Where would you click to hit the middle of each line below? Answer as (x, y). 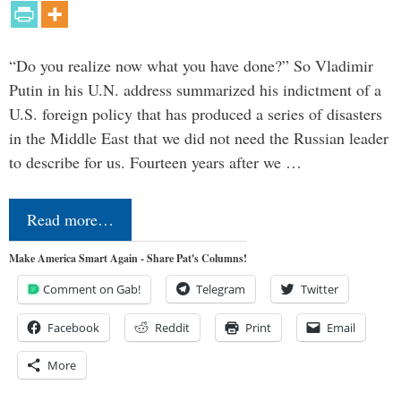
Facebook (73, 327)
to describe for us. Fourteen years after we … (155, 162)
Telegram (221, 289)
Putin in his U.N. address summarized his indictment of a (195, 89)
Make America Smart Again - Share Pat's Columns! (128, 258)
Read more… (70, 219)
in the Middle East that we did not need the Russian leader (199, 137)
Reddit (172, 327)
